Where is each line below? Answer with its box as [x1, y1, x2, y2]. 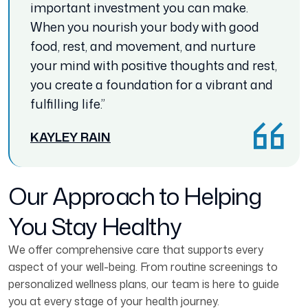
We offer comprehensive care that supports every [8, 242, 263, 258]
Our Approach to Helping [8, 179, 262, 213]
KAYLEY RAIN [30, 128, 111, 146]
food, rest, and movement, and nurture [30, 37, 256, 56]
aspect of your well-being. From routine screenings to [8, 259, 278, 275]
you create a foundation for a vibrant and [30, 76, 273, 94]
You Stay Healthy [8, 210, 181, 243]
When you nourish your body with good [30, 18, 259, 36]
